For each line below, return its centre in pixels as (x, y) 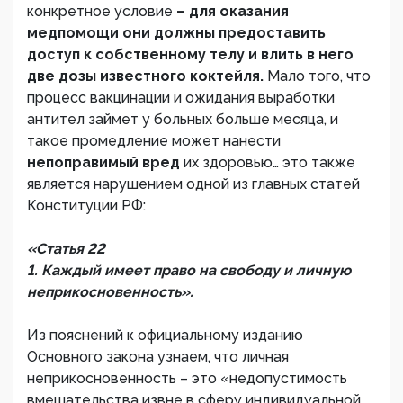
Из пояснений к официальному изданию (165, 336)
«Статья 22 (66, 249)
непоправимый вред (105, 163)
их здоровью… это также (269, 163)
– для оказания (233, 12)
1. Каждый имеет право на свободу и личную (189, 271)
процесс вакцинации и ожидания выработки (181, 98)
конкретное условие (102, 12)
